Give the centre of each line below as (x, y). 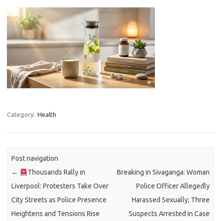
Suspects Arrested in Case (169, 214)
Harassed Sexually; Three (170, 200)
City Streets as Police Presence (59, 200)
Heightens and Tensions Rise (56, 214)
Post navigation (35, 159)
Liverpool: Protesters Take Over (60, 186)
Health (47, 114)
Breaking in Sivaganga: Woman (163, 172)
